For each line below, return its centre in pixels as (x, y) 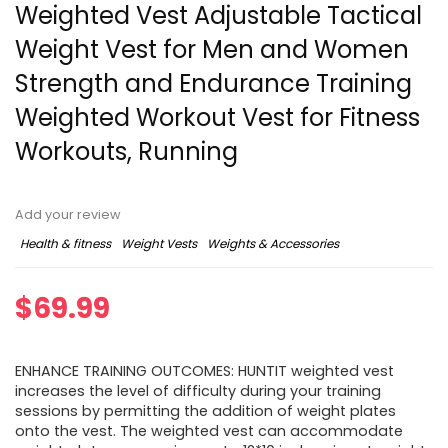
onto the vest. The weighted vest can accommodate (209, 431)
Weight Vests (159, 244)
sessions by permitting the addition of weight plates (205, 411)
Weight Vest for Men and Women (212, 50)
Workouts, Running (126, 152)
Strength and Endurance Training (213, 84)
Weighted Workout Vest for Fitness (217, 118)
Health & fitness (65, 244)
